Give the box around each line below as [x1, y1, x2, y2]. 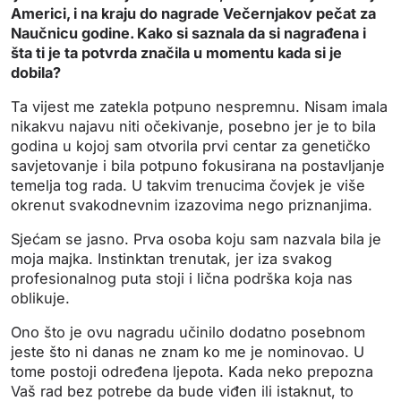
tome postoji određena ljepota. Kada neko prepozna [11, 363, 373, 381]
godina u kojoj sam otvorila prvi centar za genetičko [11, 137, 371, 156]
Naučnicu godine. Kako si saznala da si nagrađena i [11, 24, 366, 43]
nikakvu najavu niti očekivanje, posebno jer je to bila [11, 117, 376, 136]
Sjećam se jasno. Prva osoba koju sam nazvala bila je [11, 230, 381, 249]
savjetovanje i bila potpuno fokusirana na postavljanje [11, 157, 385, 175]
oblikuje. [11, 289, 70, 308]
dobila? [11, 64, 61, 82]
